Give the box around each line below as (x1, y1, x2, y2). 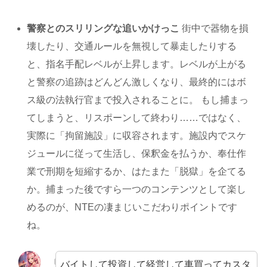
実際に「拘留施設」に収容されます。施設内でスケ (27, 130, 247, 141)
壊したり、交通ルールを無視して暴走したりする (27, 41, 237, 51)
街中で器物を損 (179, 23, 249, 33)
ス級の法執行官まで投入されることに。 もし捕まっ (27, 94, 249, 105)
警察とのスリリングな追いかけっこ (27, 23, 180, 33)
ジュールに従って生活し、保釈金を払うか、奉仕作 (27, 148, 247, 159)
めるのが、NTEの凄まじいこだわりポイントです (27, 201, 238, 212)
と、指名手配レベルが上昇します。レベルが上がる (27, 58, 247, 69)
